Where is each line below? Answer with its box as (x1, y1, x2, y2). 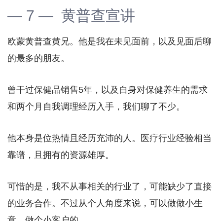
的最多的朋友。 (7, 53, 70, 63)
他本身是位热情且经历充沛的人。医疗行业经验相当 (7, 133, 212, 143)
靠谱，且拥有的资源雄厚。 (7, 149, 114, 160)
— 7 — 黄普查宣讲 (7, 7, 135, 24)
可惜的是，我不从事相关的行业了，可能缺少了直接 (7, 181, 212, 191)
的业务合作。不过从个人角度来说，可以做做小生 (7, 198, 203, 208)
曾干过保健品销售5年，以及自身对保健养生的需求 (7, 84, 208, 95)
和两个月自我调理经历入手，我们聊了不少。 (7, 101, 185, 111)
